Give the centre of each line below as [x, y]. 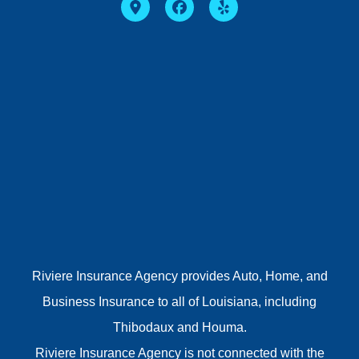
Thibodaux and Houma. [179, 327]
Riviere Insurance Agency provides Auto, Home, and [179, 276]
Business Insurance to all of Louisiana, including [179, 301]
